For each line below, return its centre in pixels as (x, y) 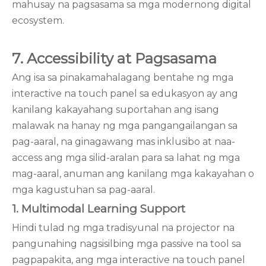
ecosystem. (38, 20)
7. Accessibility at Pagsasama (114, 58)
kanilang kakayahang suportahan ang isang (115, 110)
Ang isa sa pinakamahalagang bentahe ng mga (123, 77)
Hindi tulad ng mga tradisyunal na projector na (123, 228)
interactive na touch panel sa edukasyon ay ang (125, 94)
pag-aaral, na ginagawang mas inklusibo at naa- (123, 142)
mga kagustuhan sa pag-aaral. (83, 190)
